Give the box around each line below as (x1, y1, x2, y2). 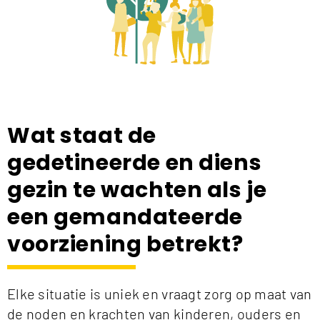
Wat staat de (7, 120, 156, 151)
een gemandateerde (7, 201, 243, 232)
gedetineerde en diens (7, 147, 262, 178)
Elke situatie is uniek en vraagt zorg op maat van (7, 284, 312, 302)
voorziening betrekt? (7, 229, 244, 259)
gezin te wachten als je (7, 174, 267, 205)
